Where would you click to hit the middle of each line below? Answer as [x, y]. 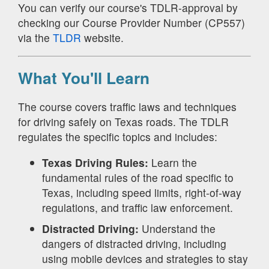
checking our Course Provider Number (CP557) [131, 23]
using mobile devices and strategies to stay [145, 258]
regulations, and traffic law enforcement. [138, 207]
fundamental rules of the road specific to [138, 177]
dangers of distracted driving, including [134, 243]
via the [35, 38]
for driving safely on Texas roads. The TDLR [123, 122]
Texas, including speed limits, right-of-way [142, 192]
